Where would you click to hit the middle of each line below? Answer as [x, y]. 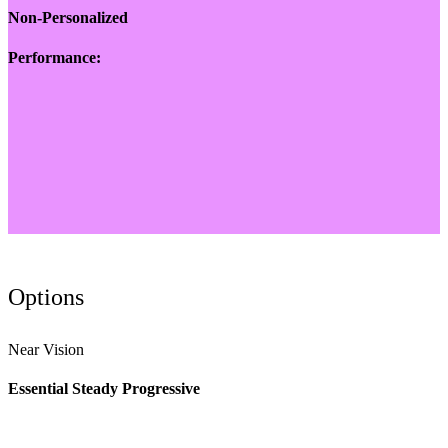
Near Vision [46, 349]
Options [46, 296]
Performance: [54, 57]
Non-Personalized [68, 18]
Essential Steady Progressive [104, 389]
